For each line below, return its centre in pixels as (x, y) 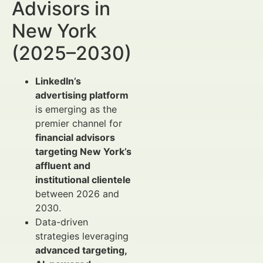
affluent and (63, 166)
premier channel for (79, 123)
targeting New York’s (83, 151)
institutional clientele (83, 180)
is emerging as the (76, 109)
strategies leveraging (82, 236)
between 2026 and (77, 194)
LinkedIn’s (58, 81)
